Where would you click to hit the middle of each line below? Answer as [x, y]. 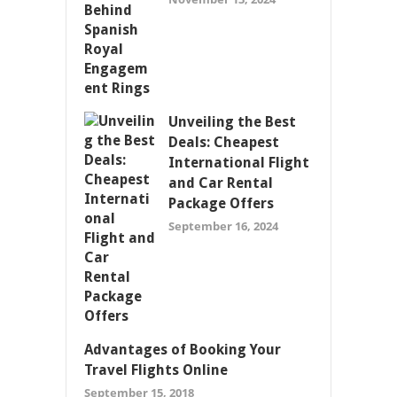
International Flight [239, 162]
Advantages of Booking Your [183, 349]
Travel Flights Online [156, 370]
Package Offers [221, 203]
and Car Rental [221, 183]
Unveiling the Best [232, 121]
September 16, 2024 [223, 226]
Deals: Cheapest [224, 142]
